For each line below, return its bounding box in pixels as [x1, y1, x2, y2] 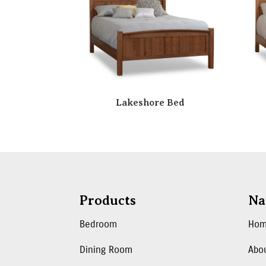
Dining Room [80, 243, 133, 255]
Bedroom [80, 218, 118, 230]
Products [80, 192, 137, 208]
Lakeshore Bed [115, 97, 185, 108]
